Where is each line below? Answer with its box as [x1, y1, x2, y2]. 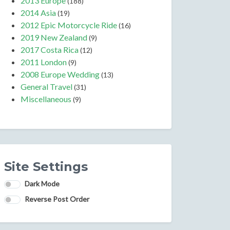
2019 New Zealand [21, 32, 87, 42]
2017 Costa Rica [21, 44, 79, 54]
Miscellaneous [21, 93, 71, 104]
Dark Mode [25, 179, 60, 188]
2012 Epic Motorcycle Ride [21, 20, 117, 30]
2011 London [21, 56, 67, 67]
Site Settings [4, 159, 88, 174]
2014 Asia [21, 7, 56, 17]
